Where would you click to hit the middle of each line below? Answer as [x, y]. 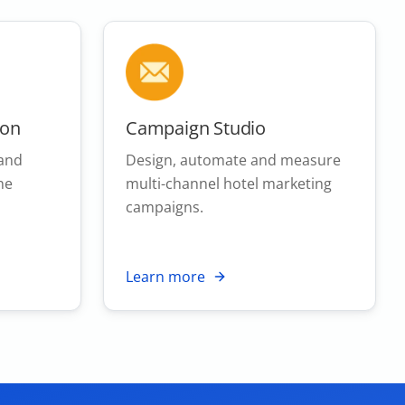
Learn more [165, 276]
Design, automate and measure [233, 160]
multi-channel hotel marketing [229, 183]
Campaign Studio [196, 127]
